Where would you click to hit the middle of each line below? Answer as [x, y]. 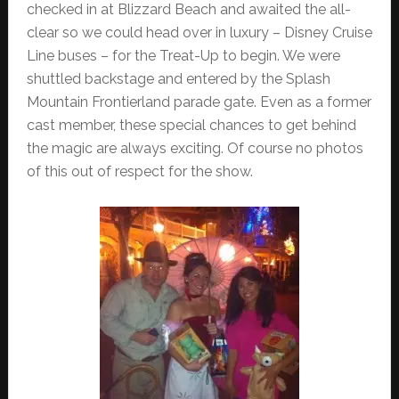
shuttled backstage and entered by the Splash [178, 79]
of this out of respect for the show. [139, 172]
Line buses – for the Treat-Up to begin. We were [183, 56]
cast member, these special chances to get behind [191, 126]
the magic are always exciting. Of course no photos [195, 149]
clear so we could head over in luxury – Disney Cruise [199, 33]
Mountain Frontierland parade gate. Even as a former [199, 102]
